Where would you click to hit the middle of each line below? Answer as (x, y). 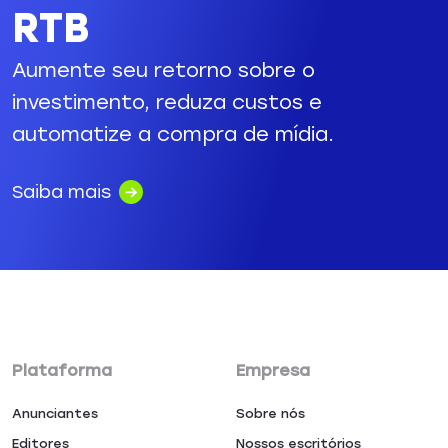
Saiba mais (61, 192)
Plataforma (62, 371)
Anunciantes (55, 414)
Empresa (273, 371)
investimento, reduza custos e (167, 102)
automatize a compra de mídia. (173, 134)
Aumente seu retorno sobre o (163, 70)
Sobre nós (270, 414)
